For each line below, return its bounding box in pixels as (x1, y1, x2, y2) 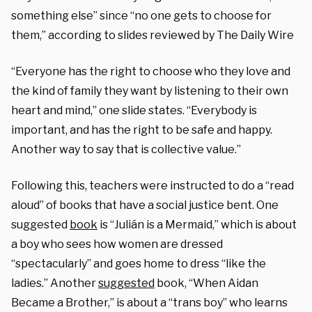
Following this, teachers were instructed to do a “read (11, 179, 294, 193)
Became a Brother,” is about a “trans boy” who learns (11, 296, 288, 310)
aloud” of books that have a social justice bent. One (11, 198, 279, 212)
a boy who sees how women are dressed (11, 237, 223, 251)
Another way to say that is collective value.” (11, 143, 241, 157)
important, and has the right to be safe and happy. (11, 123, 274, 137)
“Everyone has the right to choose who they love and (11, 65, 290, 79)
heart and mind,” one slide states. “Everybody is (11, 104, 257, 118)
